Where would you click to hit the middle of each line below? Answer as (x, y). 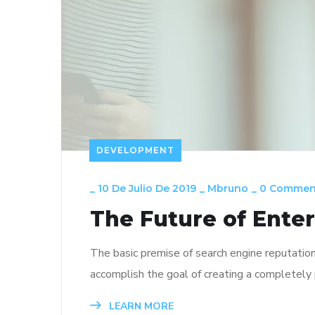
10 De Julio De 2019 (147, 189)
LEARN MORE (140, 307)
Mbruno (228, 189)
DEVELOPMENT (135, 150)
